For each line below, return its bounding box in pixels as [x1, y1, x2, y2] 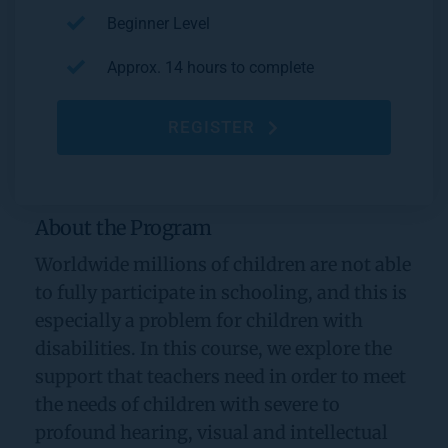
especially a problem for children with [35, 309, 363, 333]
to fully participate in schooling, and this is [35, 281, 407, 305]
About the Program [35, 215, 212, 241]
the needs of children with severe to [35, 393, 340, 417]
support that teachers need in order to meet [35, 365, 406, 389]
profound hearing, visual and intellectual [35, 421, 388, 445]
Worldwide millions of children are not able [35, 253, 411, 277]
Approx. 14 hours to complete [107, 58, 314, 78]
